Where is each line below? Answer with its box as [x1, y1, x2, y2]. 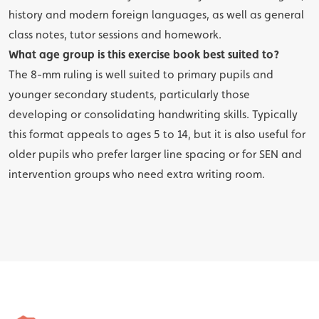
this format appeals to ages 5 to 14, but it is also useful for [9, 127, 305, 141]
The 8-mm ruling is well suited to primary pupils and [9, 68, 273, 81]
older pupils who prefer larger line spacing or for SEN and [9, 147, 302, 161]
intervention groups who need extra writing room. [9, 167, 265, 181]
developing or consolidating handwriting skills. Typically [9, 108, 298, 121]
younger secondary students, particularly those [9, 88, 250, 101]
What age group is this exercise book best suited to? [9, 48, 279, 61]
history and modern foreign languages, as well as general [9, 8, 304, 21]
